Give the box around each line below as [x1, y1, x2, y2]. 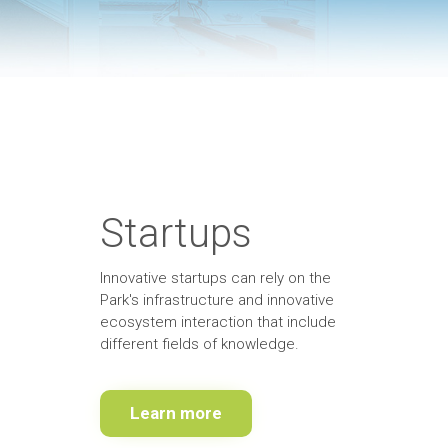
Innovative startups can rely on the [99, 268, 331, 287]
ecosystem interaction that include [99, 312, 336, 331]
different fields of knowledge [99, 334, 295, 353]
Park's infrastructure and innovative [99, 290, 334, 309]
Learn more [129, 402, 222, 423]
